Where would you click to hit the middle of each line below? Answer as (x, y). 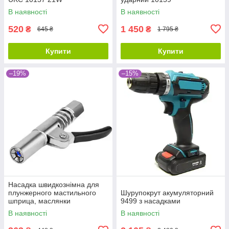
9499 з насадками (151, 201)
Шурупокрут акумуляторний (167, 192)
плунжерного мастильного (52, 192)
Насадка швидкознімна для (54, 184)
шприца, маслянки (39, 201)
